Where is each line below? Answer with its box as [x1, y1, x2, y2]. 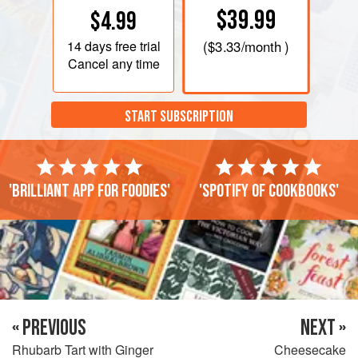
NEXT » [300, 314, 346, 341]
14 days [66, 36, 112, 55]
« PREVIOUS [12, 314, 86, 341]
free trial [111, 36, 161, 55]
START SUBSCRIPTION [125, 107, 233, 127]
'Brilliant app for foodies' [9, 179, 170, 202]
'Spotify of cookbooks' [198, 179, 339, 202]
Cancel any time [67, 54, 160, 73]
